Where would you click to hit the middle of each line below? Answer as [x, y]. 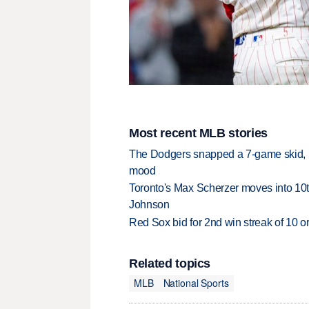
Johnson [149, 205]
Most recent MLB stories [198, 133]
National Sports [196, 283]
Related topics [170, 263]
